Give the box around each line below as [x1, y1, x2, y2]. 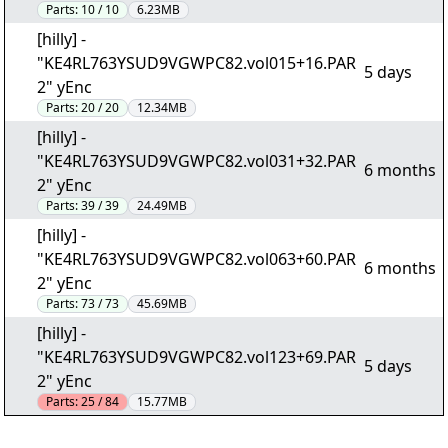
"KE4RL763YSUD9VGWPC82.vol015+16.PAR [37, 52, 356, 74]
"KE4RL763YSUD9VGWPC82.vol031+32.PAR [37, 150, 356, 172]
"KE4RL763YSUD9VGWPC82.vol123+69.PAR [37, 346, 356, 368]
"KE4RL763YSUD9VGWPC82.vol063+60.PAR [37, 248, 356, 270]
